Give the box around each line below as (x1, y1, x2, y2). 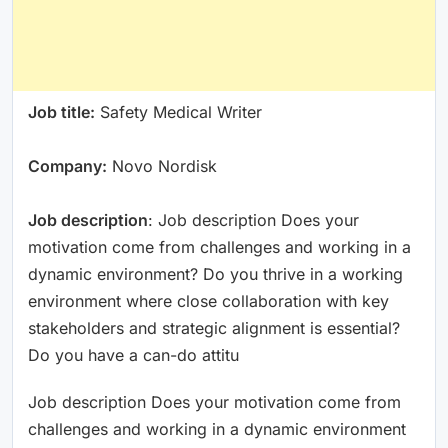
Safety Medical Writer (95, 101, 262, 122)
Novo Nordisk (107, 155, 217, 176)
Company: (28, 155, 107, 176)
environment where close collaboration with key (28, 290, 389, 311)
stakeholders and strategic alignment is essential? (28, 317, 400, 338)
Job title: (28, 101, 95, 122)
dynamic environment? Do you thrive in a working (28, 263, 403, 284)
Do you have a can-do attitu (28, 344, 239, 365)
